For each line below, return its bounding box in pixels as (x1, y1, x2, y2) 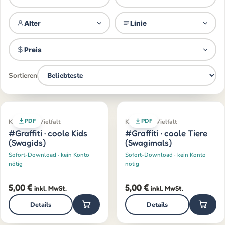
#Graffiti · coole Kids (9, 128, 87, 138)
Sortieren (9, 70, 37, 80)
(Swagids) (9, 137, 46, 148)
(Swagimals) (125, 137, 172, 148)
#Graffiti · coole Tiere (125, 128, 207, 138)
